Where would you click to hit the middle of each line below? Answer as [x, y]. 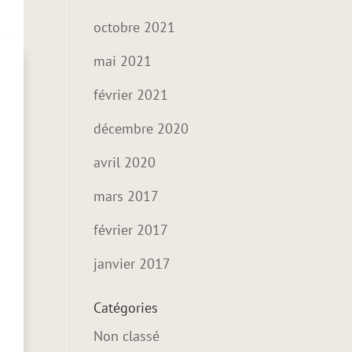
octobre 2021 [135, 27]
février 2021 [131, 95]
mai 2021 [123, 61]
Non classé [127, 336]
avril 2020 [125, 162]
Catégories [126, 308]
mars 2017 [126, 196]
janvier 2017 [132, 264]
